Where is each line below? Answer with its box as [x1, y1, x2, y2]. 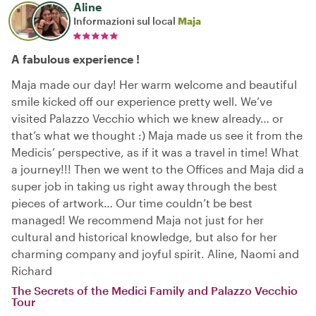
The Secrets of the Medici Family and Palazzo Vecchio [11, 284, 298, 297]
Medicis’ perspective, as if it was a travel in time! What [11, 145, 299, 159]
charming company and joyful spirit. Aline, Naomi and [11, 247, 299, 260]
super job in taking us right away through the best [11, 179, 277, 193]
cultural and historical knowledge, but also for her [11, 230, 277, 243]
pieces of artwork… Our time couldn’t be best [11, 196, 253, 209]
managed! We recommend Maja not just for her [11, 213, 264, 226]
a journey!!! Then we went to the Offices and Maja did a [11, 162, 304, 176]
